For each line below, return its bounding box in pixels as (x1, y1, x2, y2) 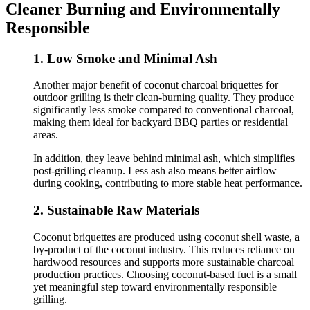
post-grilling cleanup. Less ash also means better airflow (33, 165, 277, 177)
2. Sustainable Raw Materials (33, 203, 199, 218)
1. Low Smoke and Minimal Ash (33, 51, 217, 66)
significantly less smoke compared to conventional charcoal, (33, 104, 294, 116)
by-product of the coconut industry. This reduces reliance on (33, 243, 295, 255)
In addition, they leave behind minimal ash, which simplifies (33, 152, 295, 165)
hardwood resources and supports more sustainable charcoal (33, 255, 294, 268)
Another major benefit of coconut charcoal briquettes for (33, 79, 278, 91)
